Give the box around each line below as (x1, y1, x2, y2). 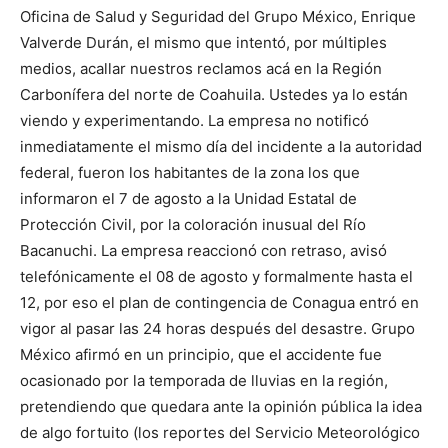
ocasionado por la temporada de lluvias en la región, (20, 371, 388, 391)
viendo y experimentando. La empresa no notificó (20, 111, 369, 131)
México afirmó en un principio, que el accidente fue (20, 345, 382, 365)
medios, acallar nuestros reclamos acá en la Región (20, 59, 382, 79)
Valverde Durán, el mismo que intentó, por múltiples (20, 33, 387, 53)
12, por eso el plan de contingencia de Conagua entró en (20, 293, 419, 313)
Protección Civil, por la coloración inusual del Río (20, 215, 366, 235)
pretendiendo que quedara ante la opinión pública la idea (20, 397, 422, 417)
